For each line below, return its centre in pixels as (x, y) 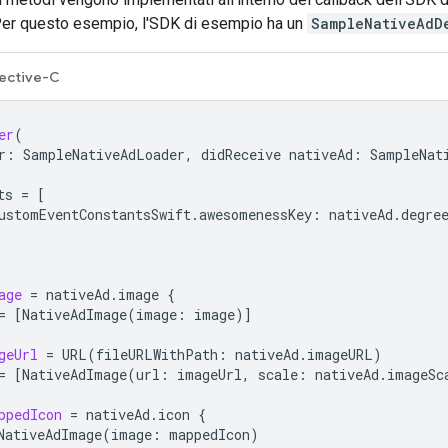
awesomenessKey (255, 214)
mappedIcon (209, 434)
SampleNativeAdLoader (104, 154)
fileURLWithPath (157, 354)
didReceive (241, 154)
